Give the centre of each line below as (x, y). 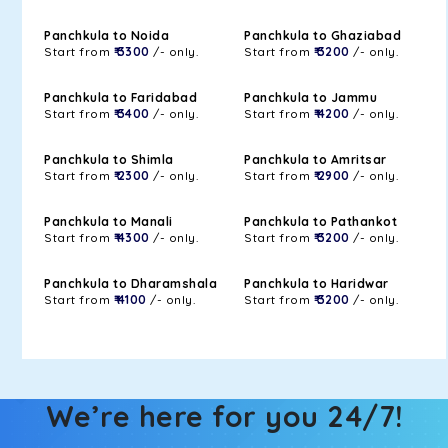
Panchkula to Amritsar (315, 159)
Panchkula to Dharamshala (130, 283)
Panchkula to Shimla (109, 159)
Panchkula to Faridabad (120, 97)
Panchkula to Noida (106, 35)
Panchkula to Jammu (310, 97)
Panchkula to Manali (108, 221)
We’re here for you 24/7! (224, 416)
